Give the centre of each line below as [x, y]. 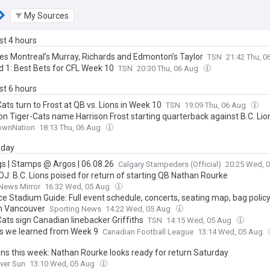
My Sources [46, 15]
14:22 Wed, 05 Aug [139, 209]
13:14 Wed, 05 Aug [231, 232]
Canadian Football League [148, 232]
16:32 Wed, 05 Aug [78, 187]
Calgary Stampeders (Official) [170, 165]
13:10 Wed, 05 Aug [63, 264]
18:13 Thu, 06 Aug [71, 128]
